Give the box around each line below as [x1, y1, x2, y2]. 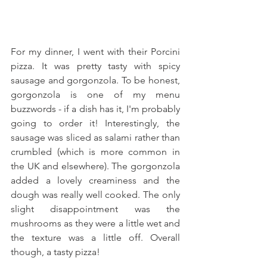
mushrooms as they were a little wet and [11, 218, 180, 229]
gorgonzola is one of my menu [11, 89, 180, 100]
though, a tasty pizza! [11, 246, 103, 257]
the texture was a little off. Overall [11, 232, 180, 243]
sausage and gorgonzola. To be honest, [11, 74, 180, 86]
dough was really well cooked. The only [11, 189, 180, 200]
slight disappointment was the [11, 203, 180, 215]
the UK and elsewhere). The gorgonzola [11, 160, 180, 172]
